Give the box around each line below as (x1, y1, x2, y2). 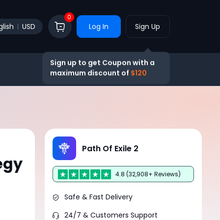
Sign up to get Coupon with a (50, 58, 155, 68)
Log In (88, 21, 109, 31)
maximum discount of (50, 68, 131, 79)
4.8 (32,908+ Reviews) (115, 169, 181, 178)
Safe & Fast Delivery (64, 192, 133, 202)
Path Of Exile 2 (82, 142, 138, 154)
